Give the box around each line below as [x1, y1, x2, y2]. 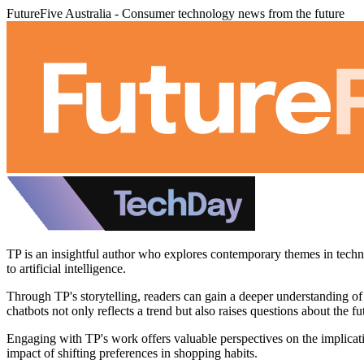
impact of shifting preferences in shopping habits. [6, 345, 258, 360]
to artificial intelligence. [6, 261, 126, 275]
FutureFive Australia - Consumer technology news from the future [6, 6, 344, 20]
